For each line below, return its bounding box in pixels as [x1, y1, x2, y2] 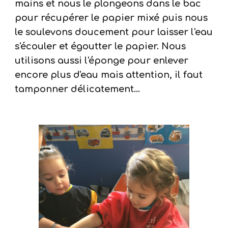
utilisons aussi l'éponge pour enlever [15, 55, 189, 66]
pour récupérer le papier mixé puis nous [15, 13, 208, 23]
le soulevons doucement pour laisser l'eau [15, 27, 213, 37]
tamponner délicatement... [15, 84, 140, 94]
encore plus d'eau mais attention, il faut [15, 70, 203, 80]
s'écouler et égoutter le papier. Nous [15, 41, 186, 51]
